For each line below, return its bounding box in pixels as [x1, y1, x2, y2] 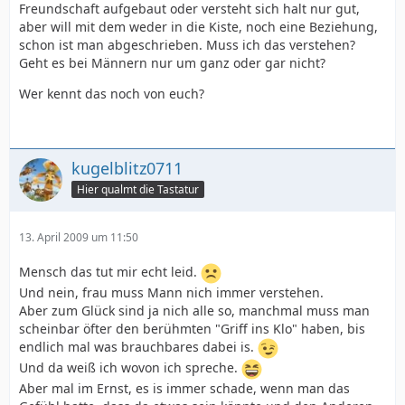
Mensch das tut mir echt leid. [19, 263, 201, 281]
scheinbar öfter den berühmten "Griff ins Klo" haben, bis [19, 320, 365, 337]
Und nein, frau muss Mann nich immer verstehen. [19, 284, 324, 301]
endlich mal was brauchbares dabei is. [19, 338, 258, 356]
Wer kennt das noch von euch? [19, 85, 204, 102]
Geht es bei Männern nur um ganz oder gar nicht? [19, 54, 325, 71]
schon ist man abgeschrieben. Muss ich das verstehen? [19, 36, 355, 53]
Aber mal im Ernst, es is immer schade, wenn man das [19, 380, 350, 397]
